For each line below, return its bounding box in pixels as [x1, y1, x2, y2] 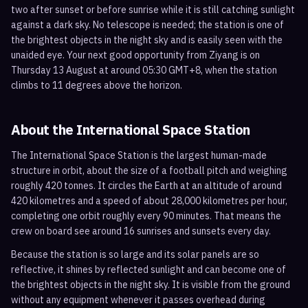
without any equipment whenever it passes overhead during [11, 294, 265, 306]
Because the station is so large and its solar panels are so [11, 248, 259, 261]
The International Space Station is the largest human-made [11, 149, 267, 162]
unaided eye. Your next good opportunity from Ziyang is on [11, 49, 260, 61]
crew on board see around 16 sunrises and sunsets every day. [11, 225, 271, 237]
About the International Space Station [11, 120, 250, 139]
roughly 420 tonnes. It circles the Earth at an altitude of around [11, 179, 282, 192]
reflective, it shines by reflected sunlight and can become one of [11, 263, 286, 276]
